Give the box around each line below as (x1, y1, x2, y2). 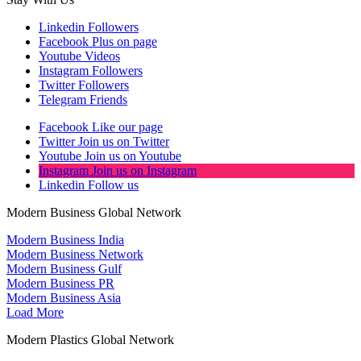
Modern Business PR (6, 276, 114, 291)
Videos (85, 49, 120, 64)
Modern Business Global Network (6, 205, 181, 220)
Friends (89, 93, 127, 107)
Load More (6, 305, 64, 320)
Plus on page (92, 35, 157, 49)
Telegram (39, 93, 86, 107)
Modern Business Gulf (6, 262, 122, 276)
